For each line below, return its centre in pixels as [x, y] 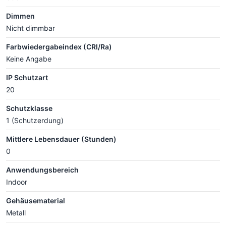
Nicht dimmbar [31, 28]
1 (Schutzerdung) [35, 120]
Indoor [17, 182]
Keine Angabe [29, 59]
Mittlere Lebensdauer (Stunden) [61, 139]
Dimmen [20, 16]
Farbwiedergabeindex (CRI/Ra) [59, 47]
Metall [16, 213]
